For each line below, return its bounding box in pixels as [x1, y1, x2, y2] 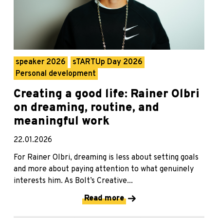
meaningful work [14, 114, 109, 129]
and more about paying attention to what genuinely [14, 164, 194, 175]
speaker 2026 [16, 57, 66, 68]
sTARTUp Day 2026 [73, 57, 143, 68]
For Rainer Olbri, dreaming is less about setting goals [14, 153, 199, 163]
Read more [84, 194, 124, 204]
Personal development [16, 69, 96, 79]
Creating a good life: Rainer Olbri [14, 87, 200, 102]
